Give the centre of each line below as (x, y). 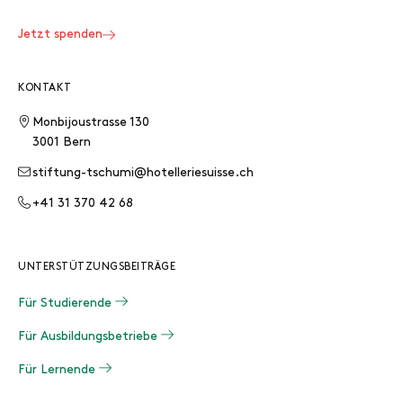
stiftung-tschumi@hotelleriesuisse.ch (143, 173)
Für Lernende (58, 370)
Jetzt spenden (60, 35)
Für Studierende (67, 304)
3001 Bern (62, 143)
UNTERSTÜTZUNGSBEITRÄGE (97, 267)
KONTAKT (45, 88)
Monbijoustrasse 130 (91, 123)
